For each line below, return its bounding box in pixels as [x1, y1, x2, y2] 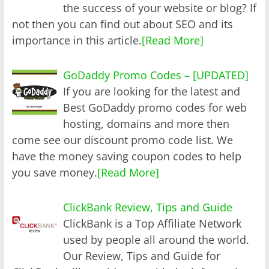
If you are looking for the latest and [63, 83, 241, 98]
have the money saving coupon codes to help [11, 148, 241, 163]
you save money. [11, 165, 97, 180]
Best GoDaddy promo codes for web [63, 100, 247, 115]
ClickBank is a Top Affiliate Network [63, 216, 242, 231]
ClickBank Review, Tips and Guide [63, 199, 233, 214]
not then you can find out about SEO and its [11, 16, 233, 31]
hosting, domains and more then [63, 116, 230, 131]
